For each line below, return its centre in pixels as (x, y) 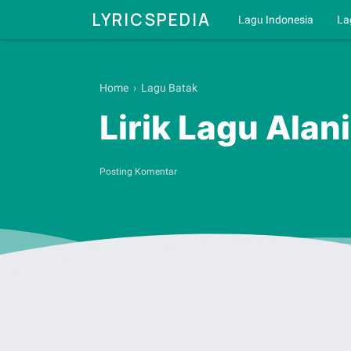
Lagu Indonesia (276, 20)
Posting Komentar (138, 171)
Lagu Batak (169, 88)
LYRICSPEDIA (151, 20)
